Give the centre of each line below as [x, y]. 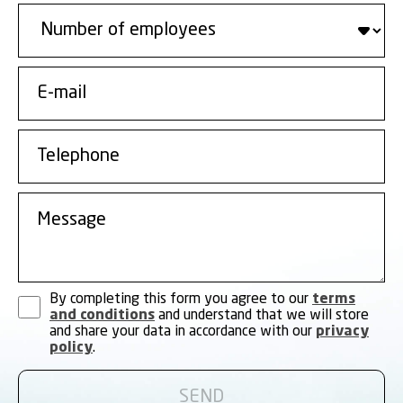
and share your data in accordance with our [183, 331]
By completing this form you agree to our [181, 299]
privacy [342, 331]
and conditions [102, 315]
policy [71, 348]
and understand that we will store [262, 315]
